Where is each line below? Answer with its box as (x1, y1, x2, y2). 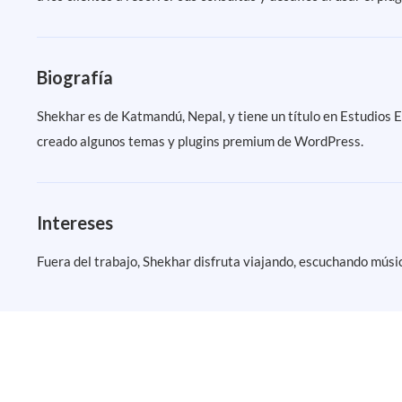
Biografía (37, 66, 114, 89)
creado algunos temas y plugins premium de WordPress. (37, 133, 364, 150)
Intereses (37, 212, 114, 234)
